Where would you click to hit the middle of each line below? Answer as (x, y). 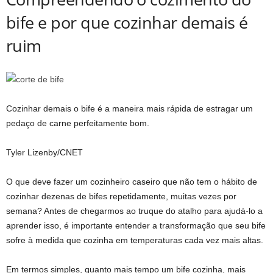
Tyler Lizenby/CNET (44, 152)
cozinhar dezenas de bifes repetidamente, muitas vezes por (121, 196)
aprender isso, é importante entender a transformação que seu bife (136, 225)
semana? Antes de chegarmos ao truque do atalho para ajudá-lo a (134, 211)
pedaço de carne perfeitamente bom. (78, 123)
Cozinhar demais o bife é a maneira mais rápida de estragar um (129, 108)
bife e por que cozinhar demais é (127, 22)
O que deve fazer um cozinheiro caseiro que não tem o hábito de (132, 181)
